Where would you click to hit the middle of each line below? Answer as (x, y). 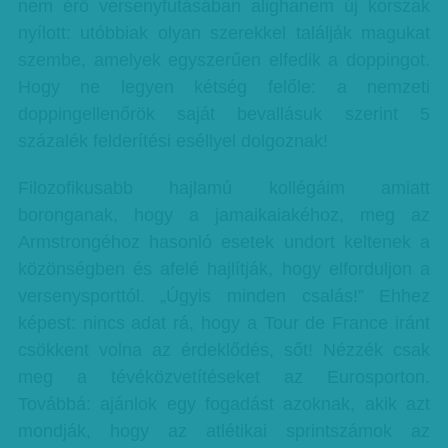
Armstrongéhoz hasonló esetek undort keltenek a (224, 242)
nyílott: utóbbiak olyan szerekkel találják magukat (224, 33)
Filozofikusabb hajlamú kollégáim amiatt (224, 188)
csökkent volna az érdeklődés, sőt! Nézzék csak (224, 350)
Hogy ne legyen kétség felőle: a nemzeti (224, 87)
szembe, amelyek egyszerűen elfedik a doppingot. (224, 60)
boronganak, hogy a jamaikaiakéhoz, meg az (224, 215)
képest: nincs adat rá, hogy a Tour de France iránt (224, 323)
